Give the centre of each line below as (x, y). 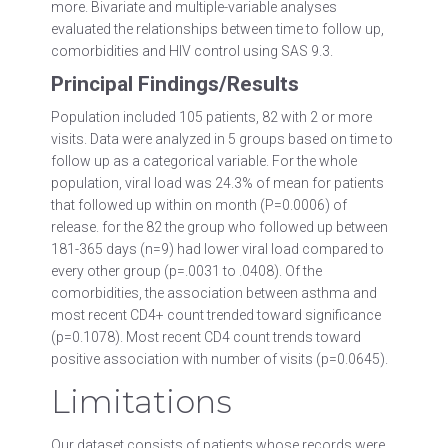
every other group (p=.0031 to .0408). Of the (186, 271)
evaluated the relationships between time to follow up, (217, 29)
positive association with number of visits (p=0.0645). (219, 359)
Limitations (150, 401)
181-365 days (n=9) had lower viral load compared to (217, 249)
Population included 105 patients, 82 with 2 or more (211, 117)
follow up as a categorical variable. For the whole (203, 161)
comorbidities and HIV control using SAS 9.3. (191, 51)
